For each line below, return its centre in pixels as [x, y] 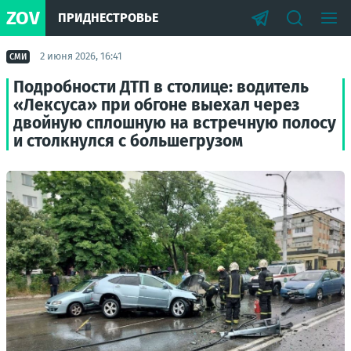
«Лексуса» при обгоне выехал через [156, 105]
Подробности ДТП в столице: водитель [161, 87]
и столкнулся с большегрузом [128, 141]
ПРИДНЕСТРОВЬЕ [108, 18]
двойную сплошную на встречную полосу [175, 123]
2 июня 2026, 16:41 [81, 56]
